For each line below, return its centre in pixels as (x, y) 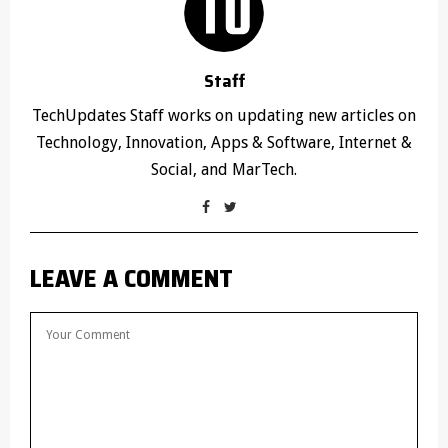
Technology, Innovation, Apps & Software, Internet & (224, 143)
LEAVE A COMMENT (131, 279)
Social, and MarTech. (224, 170)
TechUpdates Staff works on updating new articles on (224, 116)
